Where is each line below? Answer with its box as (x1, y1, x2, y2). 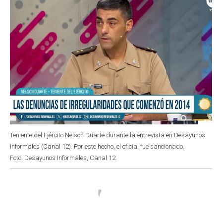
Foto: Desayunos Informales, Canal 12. (10, 154, 117, 162)
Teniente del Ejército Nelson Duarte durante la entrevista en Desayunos (10, 131, 205, 139)
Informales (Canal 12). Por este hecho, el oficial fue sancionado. (10, 142, 184, 150)
